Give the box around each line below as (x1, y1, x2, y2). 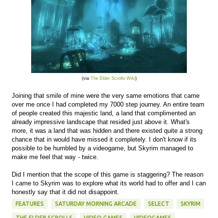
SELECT (148, 200, 169, 207)
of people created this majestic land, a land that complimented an (12, 109, 196, 117)
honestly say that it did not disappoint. (12, 188, 119, 196)
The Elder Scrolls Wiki (90, 76, 135, 81)
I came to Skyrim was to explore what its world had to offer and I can (12, 180, 206, 187)
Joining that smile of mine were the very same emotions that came (12, 92, 200, 99)
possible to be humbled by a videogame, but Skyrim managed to (12, 145, 193, 152)
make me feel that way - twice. (12, 153, 100, 161)
